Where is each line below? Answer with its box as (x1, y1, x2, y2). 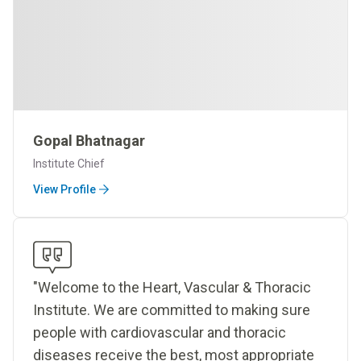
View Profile (33, 183, 96, 197)
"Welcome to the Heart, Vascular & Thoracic (33, 279, 311, 297)
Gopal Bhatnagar (33, 132, 145, 150)
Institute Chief (33, 157, 105, 171)
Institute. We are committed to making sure (33, 301, 310, 319)
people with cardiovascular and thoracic (33, 324, 286, 342)
